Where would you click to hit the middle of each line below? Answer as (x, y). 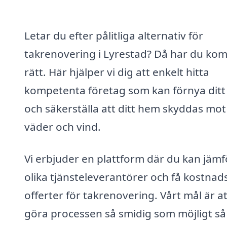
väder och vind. (63, 126)
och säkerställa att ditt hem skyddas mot (125, 108)
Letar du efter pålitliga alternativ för (114, 35)
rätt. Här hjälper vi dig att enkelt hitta (117, 72)
